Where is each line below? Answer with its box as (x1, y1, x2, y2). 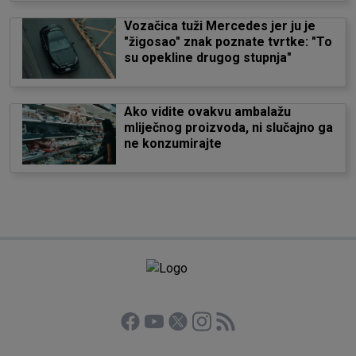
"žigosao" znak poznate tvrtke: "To (123, 34, 332, 49)
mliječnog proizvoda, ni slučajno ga (123, 120, 333, 135)
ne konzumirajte (123, 136, 222, 151)
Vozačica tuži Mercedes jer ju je (123, 18, 315, 33)
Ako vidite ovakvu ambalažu (123, 104, 291, 119)
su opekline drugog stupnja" (123, 50, 292, 65)
